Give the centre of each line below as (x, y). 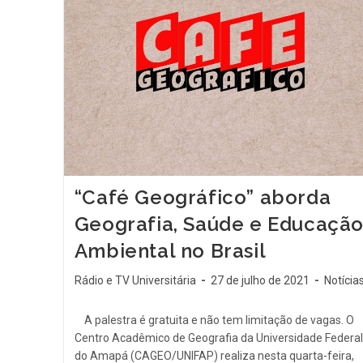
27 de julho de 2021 (260, 281)
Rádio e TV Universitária (135, 281)
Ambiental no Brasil (170, 251)
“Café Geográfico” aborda (203, 198)
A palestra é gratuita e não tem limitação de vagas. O (214, 320)
